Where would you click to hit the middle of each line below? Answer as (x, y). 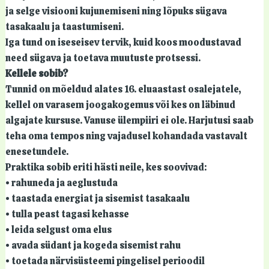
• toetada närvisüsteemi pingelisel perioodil (105, 261)
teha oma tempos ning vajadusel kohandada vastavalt (126, 136)
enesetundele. (37, 151)
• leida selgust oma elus (58, 229)
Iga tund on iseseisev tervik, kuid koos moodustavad (123, 42)
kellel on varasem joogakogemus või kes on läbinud (120, 104)
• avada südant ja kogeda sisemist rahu (93, 245)
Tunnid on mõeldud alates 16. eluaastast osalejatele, (123, 89)
